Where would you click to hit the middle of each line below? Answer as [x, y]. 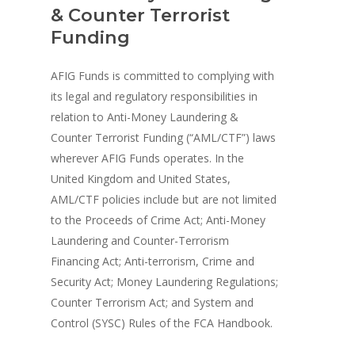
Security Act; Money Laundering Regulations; [165, 281]
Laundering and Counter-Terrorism [140, 240]
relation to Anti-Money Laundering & [145, 116]
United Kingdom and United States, [141, 178]
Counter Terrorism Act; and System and [153, 302]
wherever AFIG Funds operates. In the [148, 158]
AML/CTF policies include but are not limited [164, 199]
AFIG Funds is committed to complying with [163, 75]
